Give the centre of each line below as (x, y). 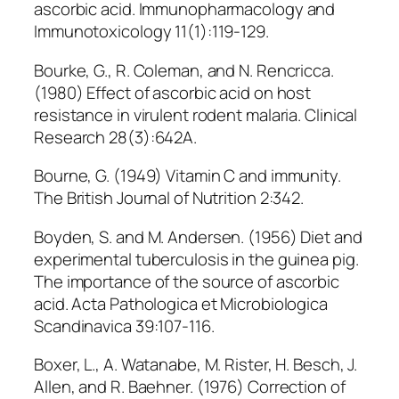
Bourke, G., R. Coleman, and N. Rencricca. (184, 70)
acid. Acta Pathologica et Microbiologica (181, 303)
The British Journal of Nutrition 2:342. (169, 198)
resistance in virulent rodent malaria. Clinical (196, 114)
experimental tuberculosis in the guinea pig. (196, 259)
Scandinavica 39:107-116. (124, 326)
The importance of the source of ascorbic (187, 281)
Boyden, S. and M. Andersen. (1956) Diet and (198, 236)
